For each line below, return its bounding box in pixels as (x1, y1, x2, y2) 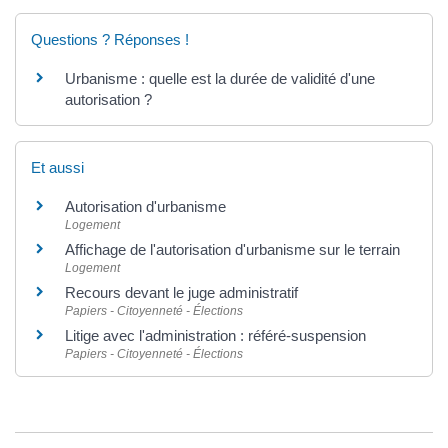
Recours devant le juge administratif (65, 283, 298, 301)
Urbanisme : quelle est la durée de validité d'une (65, 70, 375, 88)
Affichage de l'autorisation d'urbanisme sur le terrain (65, 240, 400, 258)
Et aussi (31, 158, 84, 176)
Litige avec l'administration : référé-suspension (65, 326, 366, 344)
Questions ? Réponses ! (31, 31, 189, 49)
